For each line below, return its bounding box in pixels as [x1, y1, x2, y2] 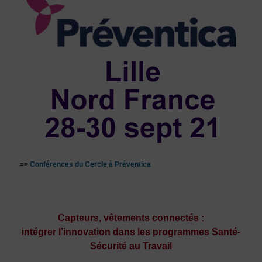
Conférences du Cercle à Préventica [29, 160, 151, 168]
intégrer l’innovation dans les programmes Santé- [21, 226, 240, 237]
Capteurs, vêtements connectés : [57, 212, 204, 223]
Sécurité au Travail [89, 240, 172, 251]
